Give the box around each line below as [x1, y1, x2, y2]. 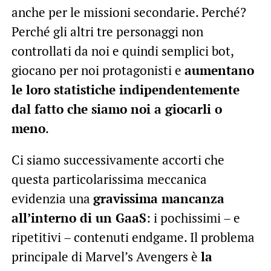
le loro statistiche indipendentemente [11, 80, 240, 98]
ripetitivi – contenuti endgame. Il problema [11, 228, 255, 246]
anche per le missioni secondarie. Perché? [11, 3, 246, 21]
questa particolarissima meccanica [11, 170, 207, 188]
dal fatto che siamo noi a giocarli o [11, 100, 222, 117]
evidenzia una [11, 189, 93, 207]
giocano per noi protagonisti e [11, 61, 184, 79]
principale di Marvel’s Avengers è [11, 247, 201, 265]
